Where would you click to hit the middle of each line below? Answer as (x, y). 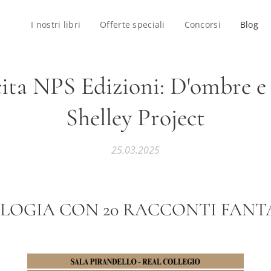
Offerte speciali (132, 24)
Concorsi (202, 24)
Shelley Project (135, 117)
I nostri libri (56, 24)
